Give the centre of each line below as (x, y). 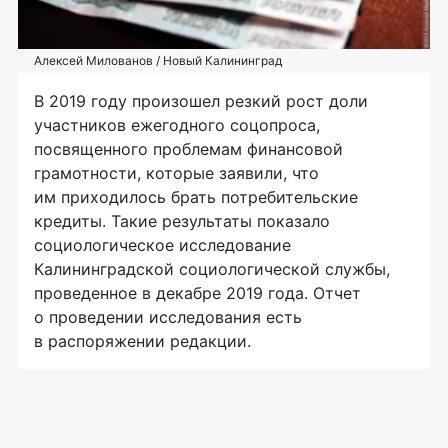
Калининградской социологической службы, (212, 268)
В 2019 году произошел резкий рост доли (201, 100)
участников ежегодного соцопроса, (177, 124)
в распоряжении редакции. (142, 340)
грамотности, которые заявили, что (176, 172)
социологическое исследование (162, 244)
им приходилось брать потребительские (196, 196)
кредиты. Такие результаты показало (182, 220)
